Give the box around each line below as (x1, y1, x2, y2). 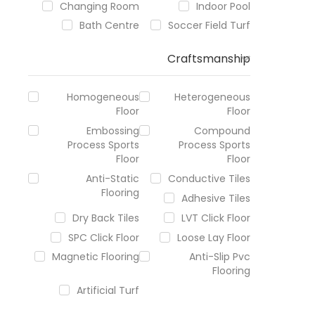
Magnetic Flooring (52, 250, 140, 264)
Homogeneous (67, 90, 140, 105)
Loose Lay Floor (177, 230, 251, 245)
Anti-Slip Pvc (189, 250, 251, 264)
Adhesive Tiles (181, 191, 251, 205)
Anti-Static (86, 171, 140, 186)
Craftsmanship (167, 51, 251, 67)
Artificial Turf (77, 283, 140, 298)
